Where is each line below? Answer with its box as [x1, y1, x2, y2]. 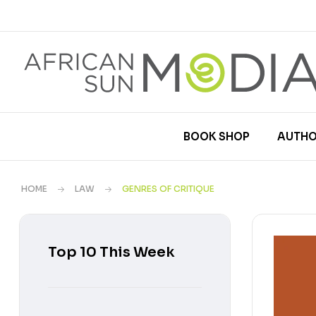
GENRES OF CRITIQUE [122, 183, 214, 194]
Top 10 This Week [48, 243, 175, 261]
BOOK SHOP [183, 130, 250, 143]
